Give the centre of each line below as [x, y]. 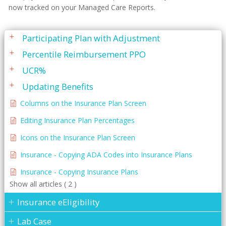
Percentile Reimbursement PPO [84, 54]
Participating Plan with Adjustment [91, 38]
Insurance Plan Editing [67, 22]
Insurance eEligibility [58, 202]
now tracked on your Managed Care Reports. [82, 7]
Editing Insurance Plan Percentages [77, 120]
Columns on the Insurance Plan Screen [83, 103]
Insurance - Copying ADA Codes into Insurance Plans [106, 154]
